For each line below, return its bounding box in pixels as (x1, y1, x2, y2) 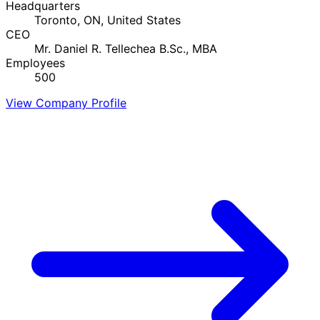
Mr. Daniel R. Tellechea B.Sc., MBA (34, 41, 217, 56)
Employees (6, 55, 65, 70)
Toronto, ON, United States (34, 12, 181, 27)
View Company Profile (6, 95, 126, 110)
